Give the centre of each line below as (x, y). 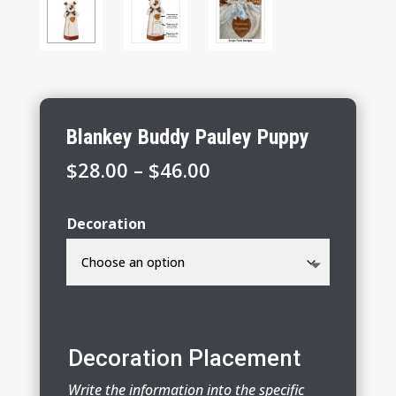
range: (239, 192)
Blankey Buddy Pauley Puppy (187, 137)
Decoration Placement (184, 358)
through (248, 240)
